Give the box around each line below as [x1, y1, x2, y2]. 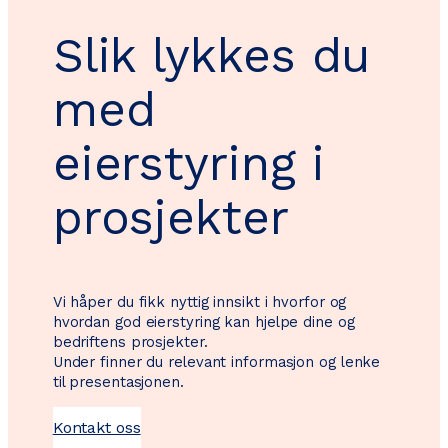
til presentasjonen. [52, 373, 184, 392]
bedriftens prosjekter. [52, 333, 208, 352]
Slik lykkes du [52, 27, 371, 85]
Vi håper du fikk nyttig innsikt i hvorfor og [52, 293, 347, 312]
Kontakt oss [52, 417, 141, 437]
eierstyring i [52, 135, 325, 193]
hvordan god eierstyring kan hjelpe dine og [52, 313, 355, 332]
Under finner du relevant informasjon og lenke [52, 353, 381, 372]
